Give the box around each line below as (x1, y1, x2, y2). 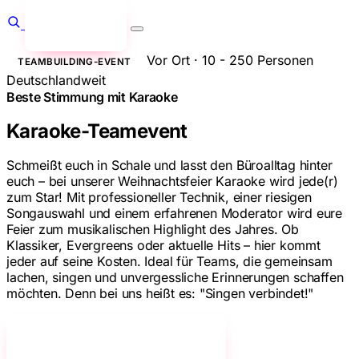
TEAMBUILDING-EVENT (18, 55, 131, 67)
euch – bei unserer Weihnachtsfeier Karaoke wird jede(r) (6, 173, 338, 190)
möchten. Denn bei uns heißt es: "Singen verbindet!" (6, 285, 314, 302)
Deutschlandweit (6, 72, 106, 89)
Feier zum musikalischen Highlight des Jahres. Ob (6, 221, 299, 238)
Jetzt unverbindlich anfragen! (24, 335, 196, 350)
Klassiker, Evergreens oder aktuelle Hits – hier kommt (6, 237, 321, 254)
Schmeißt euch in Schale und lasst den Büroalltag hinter (6, 157, 333, 174)
